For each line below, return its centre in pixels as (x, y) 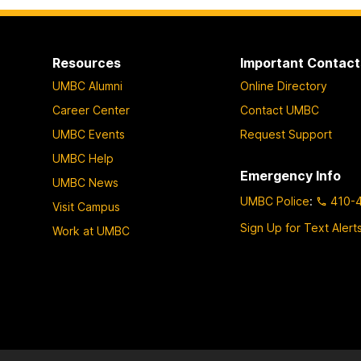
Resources (86, 62)
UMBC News (85, 183)
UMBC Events (88, 135)
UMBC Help (83, 159)
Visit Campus (86, 207)
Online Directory (284, 86)
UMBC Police (275, 201)
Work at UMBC (91, 231)
